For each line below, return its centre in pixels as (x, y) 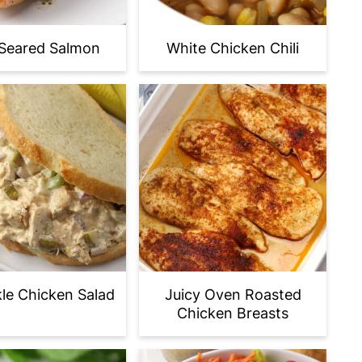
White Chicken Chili (233, 48)
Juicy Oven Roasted (233, 295)
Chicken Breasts (233, 313)
